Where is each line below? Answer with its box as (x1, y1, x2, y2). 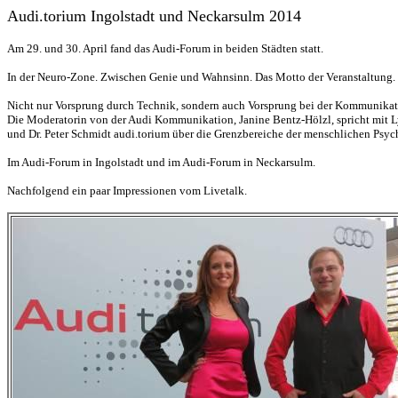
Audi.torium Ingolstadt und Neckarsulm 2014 (7, 7, 301, 25)
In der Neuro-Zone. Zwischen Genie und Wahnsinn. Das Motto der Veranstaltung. (7, 70, 395, 84)
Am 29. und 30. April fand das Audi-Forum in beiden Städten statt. (7, 42, 323, 55)
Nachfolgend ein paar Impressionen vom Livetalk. (7, 184, 247, 197)
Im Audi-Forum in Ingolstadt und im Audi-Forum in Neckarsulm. (7, 155, 315, 169)
